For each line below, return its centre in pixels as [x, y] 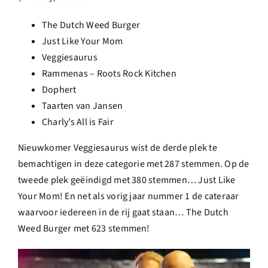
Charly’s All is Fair [78, 122]
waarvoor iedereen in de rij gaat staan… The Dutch [123, 213]
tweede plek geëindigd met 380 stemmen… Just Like [127, 180]
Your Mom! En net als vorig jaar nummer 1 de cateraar [129, 197]
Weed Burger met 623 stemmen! [84, 229]
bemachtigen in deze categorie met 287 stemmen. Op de [134, 164]
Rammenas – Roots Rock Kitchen [109, 74]
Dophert [59, 90]
